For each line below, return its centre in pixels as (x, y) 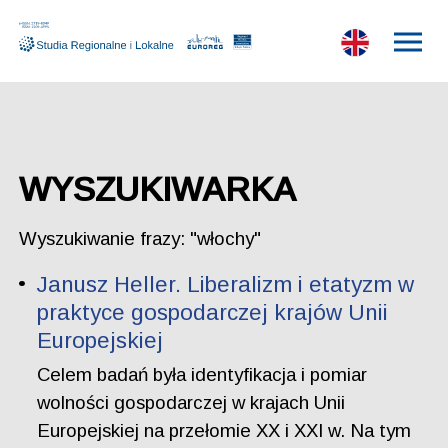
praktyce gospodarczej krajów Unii (213, 313)
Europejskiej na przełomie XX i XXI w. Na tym (224, 430)
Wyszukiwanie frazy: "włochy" (139, 238)
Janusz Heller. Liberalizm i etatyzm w (226, 285)
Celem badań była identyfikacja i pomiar (202, 374)
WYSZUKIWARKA (157, 189)
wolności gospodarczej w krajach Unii (191, 402)
